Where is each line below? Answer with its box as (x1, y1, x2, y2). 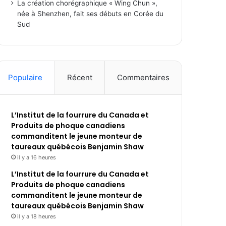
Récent (67, 73, 93, 83)
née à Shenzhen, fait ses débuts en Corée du (17, 10, 164, 18)
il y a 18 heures (17, 213, 56, 220)
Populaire (8, 73, 43, 83)
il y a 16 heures (17, 154, 56, 161)
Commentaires (117, 73, 170, 83)
